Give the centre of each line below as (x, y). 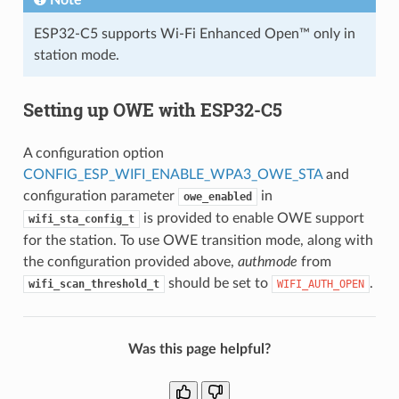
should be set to (218, 283)
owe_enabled (217, 196)
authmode (267, 261)
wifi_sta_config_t (81, 219)
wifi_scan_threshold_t (94, 284)
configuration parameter (100, 195)
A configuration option (93, 153)
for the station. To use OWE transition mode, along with (198, 240)
